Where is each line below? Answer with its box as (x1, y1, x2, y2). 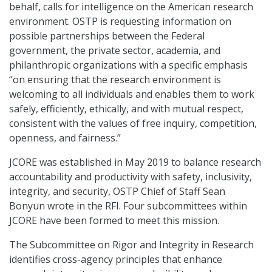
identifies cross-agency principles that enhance (9, 253, 222, 267)
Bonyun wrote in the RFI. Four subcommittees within (9, 199, 247, 213)
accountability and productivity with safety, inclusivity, (9, 170, 252, 184)
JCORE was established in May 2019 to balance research (9, 155, 261, 169)
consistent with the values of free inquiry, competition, (9, 117, 257, 131)
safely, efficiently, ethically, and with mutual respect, (9, 102, 243, 116)
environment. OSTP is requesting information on (9, 15, 231, 29)
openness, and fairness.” (9, 131, 121, 145)
